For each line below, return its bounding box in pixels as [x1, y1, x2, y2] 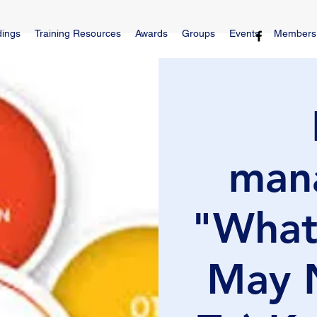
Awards [135, 28, 168, 39]
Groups [182, 28, 215, 39]
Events [229, 28, 260, 39]
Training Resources [35, 28, 121, 39]
